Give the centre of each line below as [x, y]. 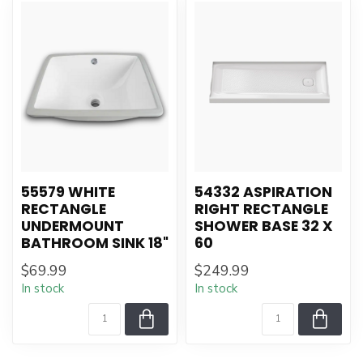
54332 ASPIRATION [263, 192]
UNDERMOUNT [73, 226]
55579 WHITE [68, 192]
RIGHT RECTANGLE [261, 209]
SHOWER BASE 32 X [264, 226]
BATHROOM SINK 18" [95, 243]
